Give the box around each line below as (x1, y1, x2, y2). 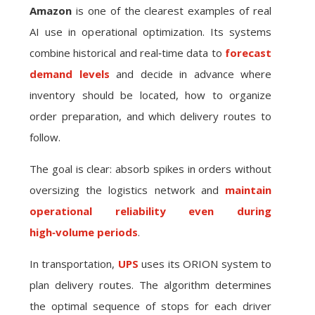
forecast (225, 46, 271, 60)
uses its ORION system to (138, 257, 272, 271)
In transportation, (30, 257, 118, 271)
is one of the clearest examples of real (72, 4, 271, 18)
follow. (30, 130, 60, 144)
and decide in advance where (109, 67, 271, 81)
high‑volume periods (30, 225, 138, 239)
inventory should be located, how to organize (30, 88, 271, 102)
